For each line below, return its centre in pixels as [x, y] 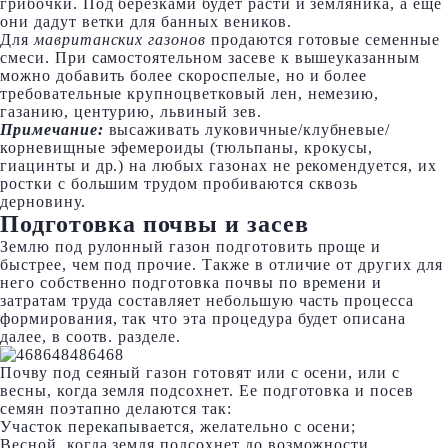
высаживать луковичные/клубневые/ [247, 129]
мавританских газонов [120, 39]
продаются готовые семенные [323, 39]
